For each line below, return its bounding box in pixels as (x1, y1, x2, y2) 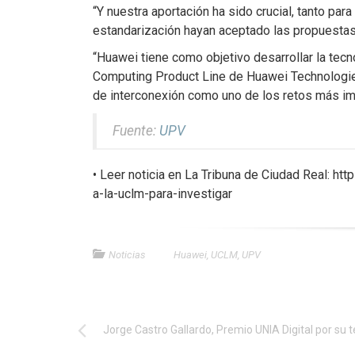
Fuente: (113, 122, 159, 139)
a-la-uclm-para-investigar (93, 185, 232, 201)
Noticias (109, 248, 146, 261)
